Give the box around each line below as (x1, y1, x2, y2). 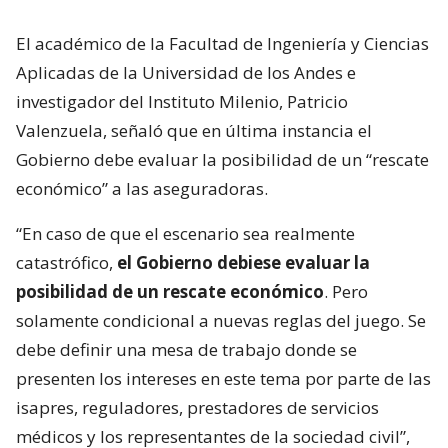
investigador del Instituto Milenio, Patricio (16, 89, 348, 113)
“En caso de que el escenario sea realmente (16, 221, 355, 245)
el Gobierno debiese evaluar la (117, 250, 370, 274)
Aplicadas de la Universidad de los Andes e (16, 60, 356, 84)
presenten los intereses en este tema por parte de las (16, 366, 431, 390)
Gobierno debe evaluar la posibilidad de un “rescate (16, 147, 429, 171)
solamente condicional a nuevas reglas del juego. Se (16, 308, 426, 332)
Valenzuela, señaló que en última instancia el (16, 118, 372, 142)
